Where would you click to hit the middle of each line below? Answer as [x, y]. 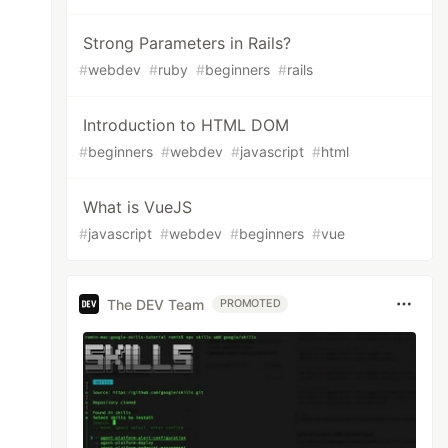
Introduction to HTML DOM [186, 125]
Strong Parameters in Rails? [187, 43]
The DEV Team [156, 304]
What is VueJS [138, 207]
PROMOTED [250, 303]
